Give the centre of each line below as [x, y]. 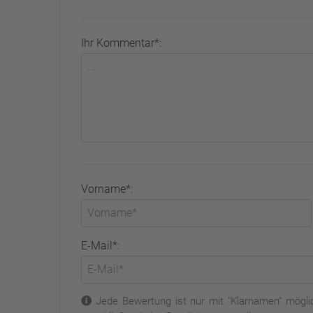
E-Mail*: [101, 246]
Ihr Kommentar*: [122, 43]
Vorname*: [107, 189]
